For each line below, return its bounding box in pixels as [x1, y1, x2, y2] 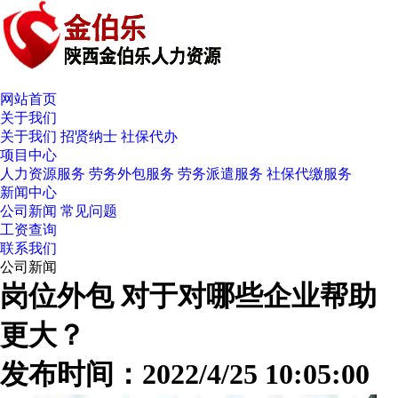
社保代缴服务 [267, 166, 352, 181]
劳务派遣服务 [178, 166, 263, 181]
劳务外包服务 [89, 166, 174, 181]
